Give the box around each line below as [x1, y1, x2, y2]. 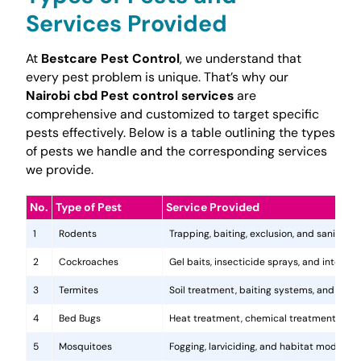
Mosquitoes [58, 340, 112, 354]
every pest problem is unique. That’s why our [25, 68, 288, 86]
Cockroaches [58, 255, 118, 269]
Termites [58, 284, 98, 297]
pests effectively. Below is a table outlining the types [25, 124, 335, 142]
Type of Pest [55, 200, 122, 215]
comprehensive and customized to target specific [25, 106, 319, 123]
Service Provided [165, 200, 259, 215]
